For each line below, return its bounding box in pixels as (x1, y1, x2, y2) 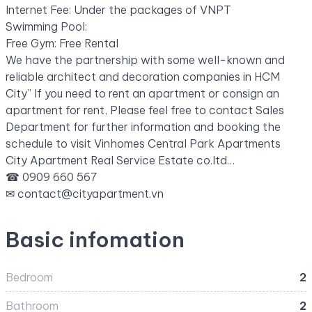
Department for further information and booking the (6, 119, 281, 134)
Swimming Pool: (6, 19, 87, 33)
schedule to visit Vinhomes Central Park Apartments (6, 136, 281, 150)
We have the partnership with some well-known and (6, 52, 285, 67)
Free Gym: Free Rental (6, 36, 118, 50)
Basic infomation (6, 226, 185, 253)
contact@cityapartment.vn (17, 186, 164, 201)
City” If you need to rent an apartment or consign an (6, 86, 279, 100)
